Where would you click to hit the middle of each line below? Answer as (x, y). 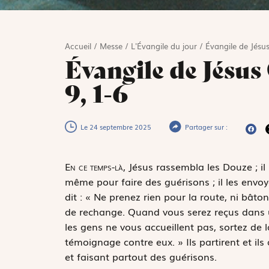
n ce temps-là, (98, 166)
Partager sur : (206, 126)
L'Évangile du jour (164, 46)
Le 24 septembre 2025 (116, 126)
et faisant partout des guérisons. (141, 256)
